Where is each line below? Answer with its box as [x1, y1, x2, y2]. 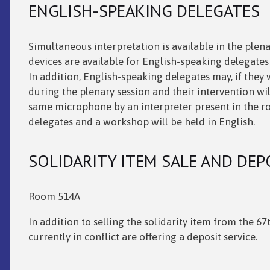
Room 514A [28, 190, 80, 202]
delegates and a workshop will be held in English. [28, 116, 255, 128]
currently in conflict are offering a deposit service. [28, 230, 257, 243]
